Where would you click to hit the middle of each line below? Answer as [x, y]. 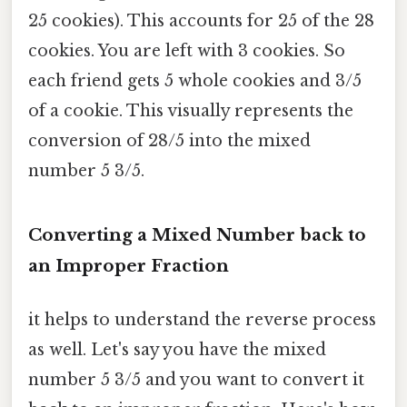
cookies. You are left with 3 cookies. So [187, 50]
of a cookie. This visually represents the [191, 110]
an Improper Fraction [129, 265]
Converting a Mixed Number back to [197, 234]
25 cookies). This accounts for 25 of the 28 [201, 20]
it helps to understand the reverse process [202, 319]
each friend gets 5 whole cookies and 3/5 [195, 80]
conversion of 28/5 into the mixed [169, 140]
